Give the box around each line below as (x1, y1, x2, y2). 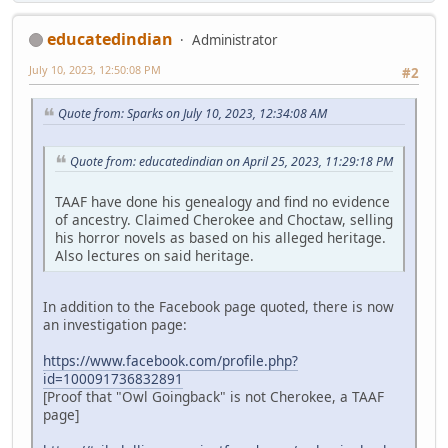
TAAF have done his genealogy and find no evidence (55, 192, 390, 212)
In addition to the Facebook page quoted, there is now (43, 297, 394, 317)
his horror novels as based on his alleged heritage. (55, 228, 386, 248)
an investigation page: (43, 315, 187, 335)
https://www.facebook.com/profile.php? (43, 351, 298, 371)
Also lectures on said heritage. (55, 246, 254, 266)
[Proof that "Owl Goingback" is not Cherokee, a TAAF (43, 387, 384, 407)
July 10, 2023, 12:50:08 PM (29, 61, 161, 77)
